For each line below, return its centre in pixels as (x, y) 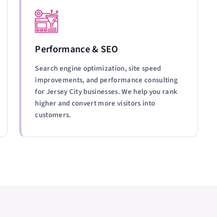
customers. (53, 115)
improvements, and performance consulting (107, 80)
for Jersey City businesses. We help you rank (106, 92)
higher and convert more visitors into (95, 103)
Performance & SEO (77, 49)
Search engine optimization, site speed (98, 69)
